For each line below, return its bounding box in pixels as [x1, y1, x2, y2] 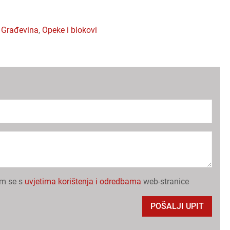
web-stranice [141, 177, 189, 187]
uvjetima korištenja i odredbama [25, 177, 142, 187]
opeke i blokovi [48, 25, 98, 35]
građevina [7, 25, 39, 35]
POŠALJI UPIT [150, 201, 204, 212]
